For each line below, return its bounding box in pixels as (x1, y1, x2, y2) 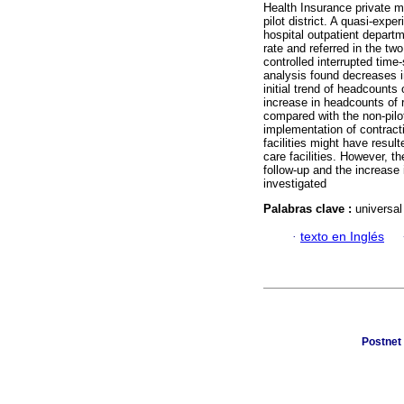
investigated (263, 177, 326, 191)
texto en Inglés (300, 229, 384, 243)
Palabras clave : (263, 202, 355, 216)
